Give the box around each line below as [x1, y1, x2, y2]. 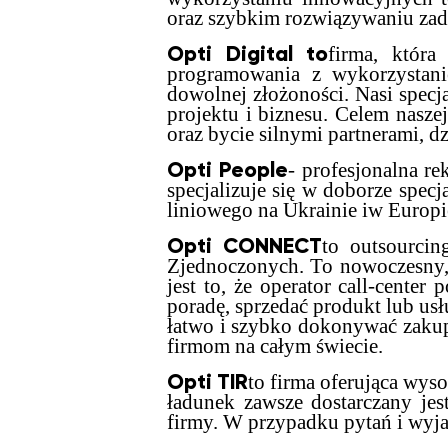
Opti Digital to [167, 41, 329, 67]
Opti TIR [167, 369, 248, 395]
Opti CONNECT [167, 233, 323, 259]
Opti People [167, 157, 288, 183]
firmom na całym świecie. [167, 334, 383, 358]
